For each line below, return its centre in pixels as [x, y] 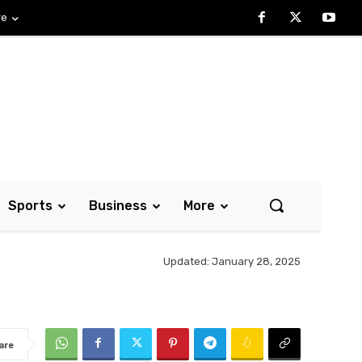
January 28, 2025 [256, 262]
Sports [30, 206]
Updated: [186, 262]
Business [118, 206]
